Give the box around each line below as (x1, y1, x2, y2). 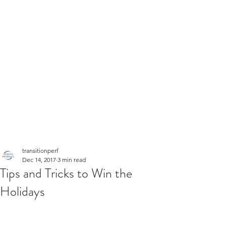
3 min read (58, 156, 86, 163)
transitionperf (22, 147, 59, 154)
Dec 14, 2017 (22, 156, 56, 163)
